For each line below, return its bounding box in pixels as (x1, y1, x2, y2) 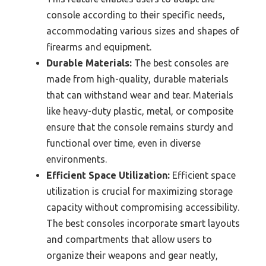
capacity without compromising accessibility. (46, 202, 239, 213)
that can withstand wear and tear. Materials (46, 90, 233, 101)
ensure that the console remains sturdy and (46, 122, 233, 133)
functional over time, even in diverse (46, 138, 201, 149)
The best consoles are (132, 58, 229, 69)
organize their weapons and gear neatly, (46, 250, 218, 261)
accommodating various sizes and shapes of (46, 26, 239, 37)
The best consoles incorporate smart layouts (46, 218, 240, 229)
